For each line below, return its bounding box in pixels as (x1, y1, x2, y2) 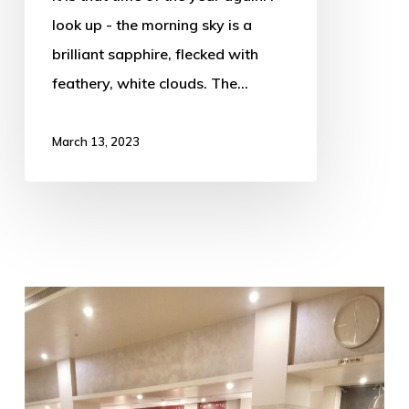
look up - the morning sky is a (51, 16, 252, 34)
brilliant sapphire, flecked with (51, 45, 258, 63)
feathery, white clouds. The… (51, 74, 248, 92)
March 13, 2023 (51, 133, 140, 149)
